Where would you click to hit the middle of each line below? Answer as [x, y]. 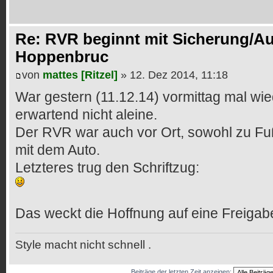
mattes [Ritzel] [80, 75]
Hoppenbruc [62, 57]
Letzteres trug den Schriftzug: [107, 167]
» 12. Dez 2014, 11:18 [173, 75]
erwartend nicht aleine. [86, 114]
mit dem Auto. [58, 150]
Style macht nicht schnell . [83, 245]
